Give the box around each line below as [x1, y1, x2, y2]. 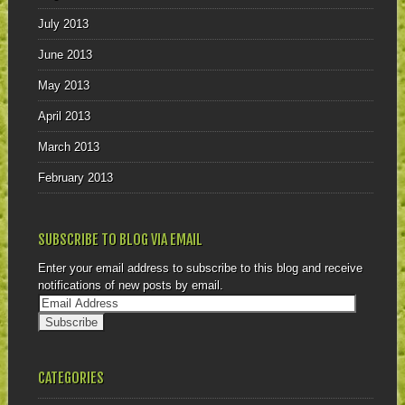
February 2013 [37, 171, 113, 185]
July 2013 [37, 17, 89, 32]
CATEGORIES [37, 368, 104, 387]
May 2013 [37, 79, 89, 93]
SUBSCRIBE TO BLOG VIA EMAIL [37, 230, 202, 249]
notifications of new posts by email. [37, 278, 223, 292]
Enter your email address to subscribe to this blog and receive [37, 260, 363, 275]
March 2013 [37, 140, 99, 155]
